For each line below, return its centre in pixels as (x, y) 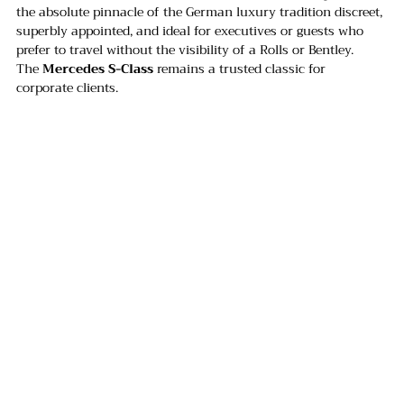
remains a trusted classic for (241, 69)
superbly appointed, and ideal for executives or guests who (192, 31)
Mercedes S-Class (98, 69)
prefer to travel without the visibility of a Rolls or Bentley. (187, 50)
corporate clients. (67, 88)
